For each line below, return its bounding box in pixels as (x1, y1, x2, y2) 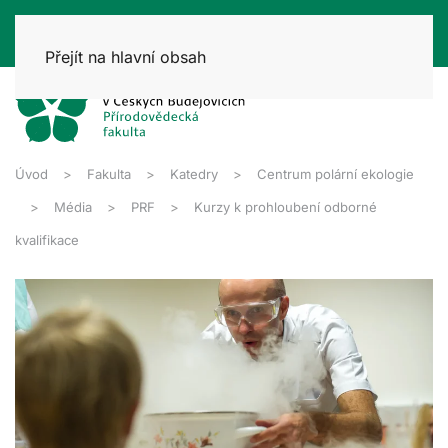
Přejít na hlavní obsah (45, 47, 206, 67)
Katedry (170, 165, 218, 182)
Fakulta (87, 165, 131, 182)
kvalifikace (15, 231, 79, 248)
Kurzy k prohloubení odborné (194, 198, 377, 215)
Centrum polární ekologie (257, 165, 414, 182)
